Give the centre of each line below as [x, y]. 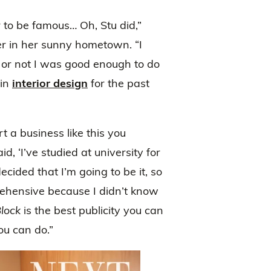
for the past [119, 83]
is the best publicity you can [92, 210]
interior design [50, 83]
